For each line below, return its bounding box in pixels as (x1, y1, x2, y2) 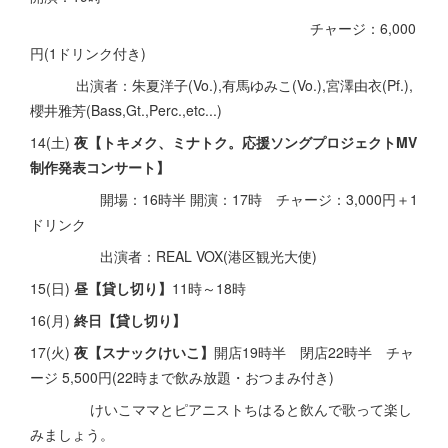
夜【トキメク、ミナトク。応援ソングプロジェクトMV (74, 132, 417, 152)
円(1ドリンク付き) (30, 43, 146, 63)
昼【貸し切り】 (74, 278, 172, 298)
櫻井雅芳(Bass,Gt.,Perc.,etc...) (30, 100, 222, 120)
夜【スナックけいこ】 (74, 342, 214, 362)
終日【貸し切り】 (74, 310, 186, 330)
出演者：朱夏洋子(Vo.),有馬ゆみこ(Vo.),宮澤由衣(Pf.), (30, 75, 413, 95)
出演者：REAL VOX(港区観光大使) (30, 246, 317, 266)
